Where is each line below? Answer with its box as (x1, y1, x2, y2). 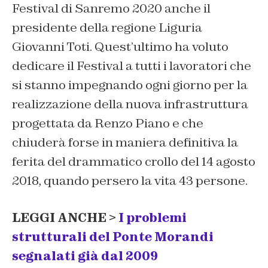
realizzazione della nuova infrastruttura (12, 96, 248, 112)
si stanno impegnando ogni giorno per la (12, 77, 248, 93)
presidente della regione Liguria (12, 20, 202, 36)
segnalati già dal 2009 (12, 248, 158, 264)
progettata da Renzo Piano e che (12, 115, 203, 132)
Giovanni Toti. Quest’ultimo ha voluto (12, 39, 229, 55)
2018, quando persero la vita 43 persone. (12, 173, 248, 189)
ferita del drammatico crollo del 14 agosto (12, 154, 255, 170)
